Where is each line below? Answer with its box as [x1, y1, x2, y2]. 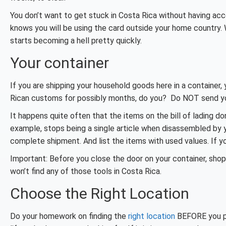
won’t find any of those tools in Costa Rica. [10, 166, 161, 176]
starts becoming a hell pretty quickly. [10, 36, 142, 45]
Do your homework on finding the [10, 211, 128, 221]
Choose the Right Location [10, 185, 189, 202]
